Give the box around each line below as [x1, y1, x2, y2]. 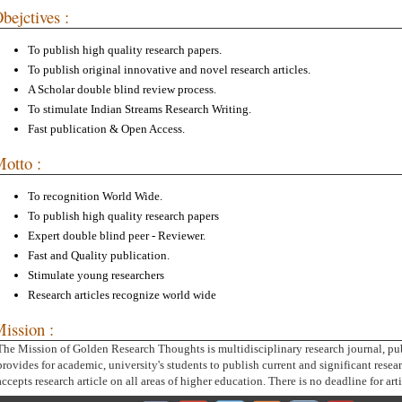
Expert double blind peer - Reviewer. [28, 229, 205, 243]
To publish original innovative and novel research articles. [28, 63, 310, 77]
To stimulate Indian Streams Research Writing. [28, 102, 251, 117]
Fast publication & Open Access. [28, 122, 185, 136]
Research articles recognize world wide [28, 288, 216, 302]
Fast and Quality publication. [28, 249, 170, 263]
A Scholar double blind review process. [28, 83, 216, 97]
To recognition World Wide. [28, 189, 162, 204]
